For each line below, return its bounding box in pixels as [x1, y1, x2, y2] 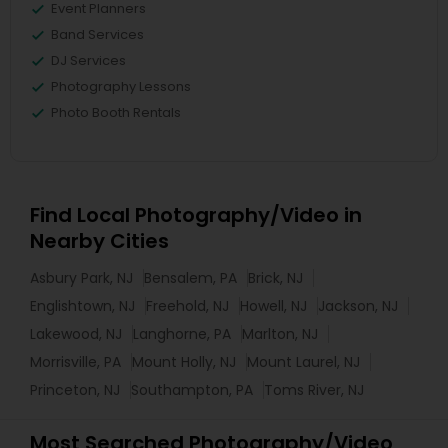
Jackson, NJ [318, 296, 398, 316]
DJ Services [51, 51, 126, 70]
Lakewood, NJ [30, 324, 122, 344]
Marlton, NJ [242, 324, 318, 344]
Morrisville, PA [30, 352, 121, 372]
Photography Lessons [51, 77, 191, 96]
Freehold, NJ [146, 296, 229, 316]
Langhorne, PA [133, 324, 231, 344]
